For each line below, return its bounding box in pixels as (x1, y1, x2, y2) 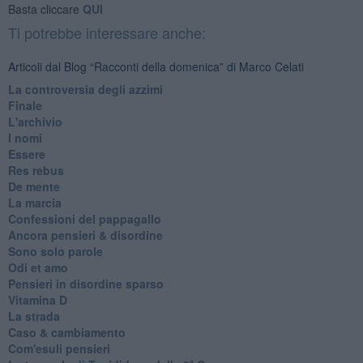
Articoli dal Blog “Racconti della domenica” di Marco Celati (7, 58, 304, 75)
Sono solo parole (7, 242, 103, 259)
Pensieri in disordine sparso (7, 275, 164, 292)
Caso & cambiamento (7, 323, 126, 340)
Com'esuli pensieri (7, 340, 110, 357)
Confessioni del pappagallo (7, 210, 161, 227)
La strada (7, 307, 60, 324)
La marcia (7, 194, 62, 211)
